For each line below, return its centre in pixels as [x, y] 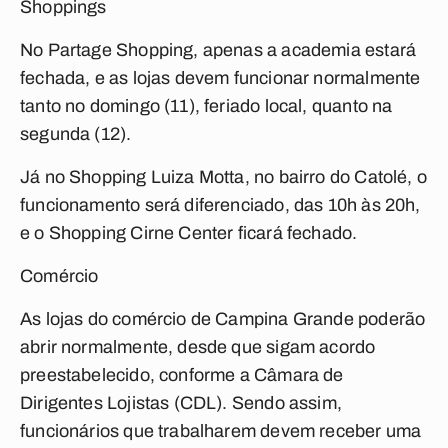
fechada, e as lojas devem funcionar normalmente [220, 78]
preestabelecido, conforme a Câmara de [182, 375]
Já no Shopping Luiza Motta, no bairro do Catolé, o [223, 177]
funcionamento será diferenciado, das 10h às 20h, [220, 205]
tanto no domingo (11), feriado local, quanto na [206, 106]
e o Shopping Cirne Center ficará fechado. [189, 233]
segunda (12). [76, 134]
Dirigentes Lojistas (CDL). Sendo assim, [181, 403]
